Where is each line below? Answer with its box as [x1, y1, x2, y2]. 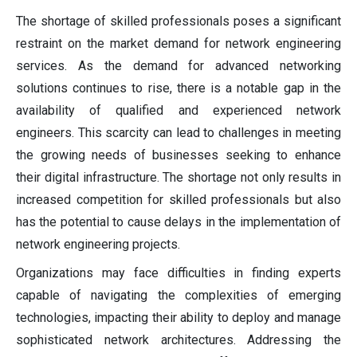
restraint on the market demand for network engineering [16, 36, 341, 52]
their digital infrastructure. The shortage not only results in [16, 170, 341, 186]
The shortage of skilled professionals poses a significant [16, 14, 341, 29]
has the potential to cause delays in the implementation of [16, 214, 341, 230]
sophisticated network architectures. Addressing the [16, 332, 341, 348]
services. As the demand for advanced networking [16, 58, 341, 74]
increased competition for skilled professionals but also [16, 192, 341, 208]
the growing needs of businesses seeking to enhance [16, 147, 341, 163]
